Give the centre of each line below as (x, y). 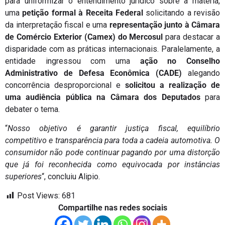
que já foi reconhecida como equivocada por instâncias (113, 164)
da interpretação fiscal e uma (57, 25)
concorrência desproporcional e (65, 85)
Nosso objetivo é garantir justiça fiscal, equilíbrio (114, 128)
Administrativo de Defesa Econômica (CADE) (96, 73)
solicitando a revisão (181, 13)
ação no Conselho (180, 61)
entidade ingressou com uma (73, 61)
